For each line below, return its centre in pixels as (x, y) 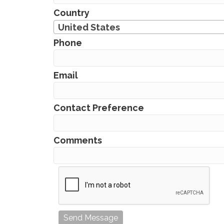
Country (71, 13)
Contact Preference (99, 107)
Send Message (91, 217)
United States (89, 27)
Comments (78, 140)
